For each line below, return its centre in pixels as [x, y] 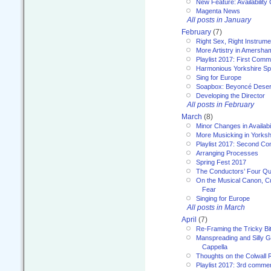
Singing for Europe [223, 199]
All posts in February [220, 105]
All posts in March [216, 208]
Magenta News [218, 11]
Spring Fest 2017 [221, 162]
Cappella [215, 247]
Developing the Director [230, 96]
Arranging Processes [227, 153]
